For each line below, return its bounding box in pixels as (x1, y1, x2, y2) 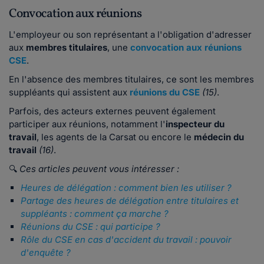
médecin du (194, 131, 244, 143)
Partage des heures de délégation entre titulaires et (21, 195, 239, 207)
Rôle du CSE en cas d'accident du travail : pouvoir (21, 234, 232, 246)
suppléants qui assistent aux (9, 87, 130, 98)
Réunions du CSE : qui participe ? (21, 221, 160, 233)
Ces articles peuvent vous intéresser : (19, 163, 179, 175)
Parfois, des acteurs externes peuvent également (9, 105, 216, 117)
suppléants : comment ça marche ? (21, 208, 169, 220)
